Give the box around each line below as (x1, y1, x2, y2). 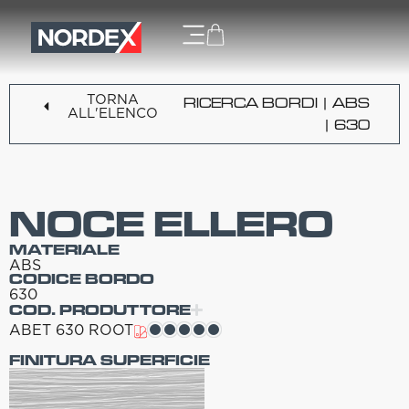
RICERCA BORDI (184, 94, 318, 111)
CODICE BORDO (9, 269, 154, 288)
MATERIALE (9, 240, 120, 259)
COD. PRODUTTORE (9, 300, 191, 320)
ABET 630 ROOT (9, 320, 133, 340)
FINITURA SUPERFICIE (9, 351, 210, 371)
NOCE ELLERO (9, 200, 333, 249)
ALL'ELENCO (68, 103, 159, 122)
